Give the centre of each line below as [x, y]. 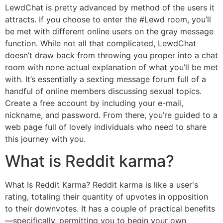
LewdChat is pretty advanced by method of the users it [110, 8]
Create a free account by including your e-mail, [94, 103]
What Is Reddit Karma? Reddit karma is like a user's [102, 185]
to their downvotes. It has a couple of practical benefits [110, 209]
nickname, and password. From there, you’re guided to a [111, 115]
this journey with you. [45, 139]
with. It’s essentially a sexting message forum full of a [106, 79]
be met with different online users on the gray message [109, 32]
